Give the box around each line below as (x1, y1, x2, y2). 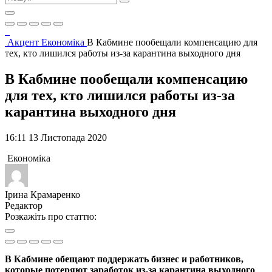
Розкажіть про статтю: (5, 211, 97, 222)
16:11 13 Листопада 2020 (5, 132, 107, 143)
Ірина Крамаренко (5, 189, 80, 200)
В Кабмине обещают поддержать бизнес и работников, (5, 253, 243, 264)
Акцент (7, 37, 41, 47)
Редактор (5, 200, 42, 211)
